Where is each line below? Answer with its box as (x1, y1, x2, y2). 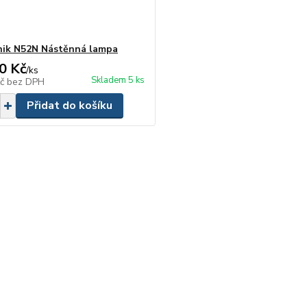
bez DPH (6, 75, 45, 88)
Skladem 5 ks (91, 74, 145, 86)
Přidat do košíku (26, 98, 112, 113)
